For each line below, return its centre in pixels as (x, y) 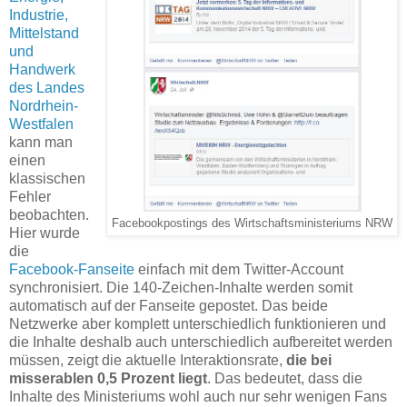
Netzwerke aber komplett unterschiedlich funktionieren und (198, 324)
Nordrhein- (44, 106)
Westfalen (41, 124)
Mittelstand (44, 34)
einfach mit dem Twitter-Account (239, 270)
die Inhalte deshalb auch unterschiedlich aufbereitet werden (201, 342)
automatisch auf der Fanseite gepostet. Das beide (169, 306)
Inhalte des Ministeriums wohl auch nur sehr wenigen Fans (198, 397)
